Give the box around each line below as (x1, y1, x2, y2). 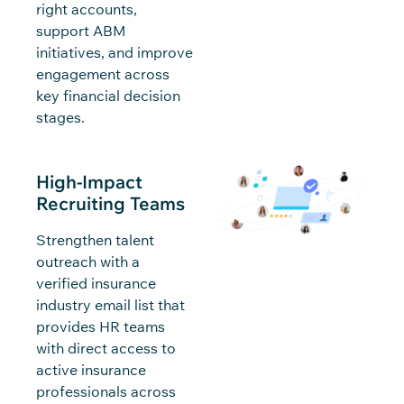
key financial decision (36, 86, 180, 105)
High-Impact (36, 170, 142, 193)
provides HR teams (36, 317, 165, 335)
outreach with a (36, 252, 140, 271)
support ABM (36, 21, 125, 40)
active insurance (36, 360, 146, 379)
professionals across (36, 381, 176, 400)
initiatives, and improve (36, 42, 193, 61)
